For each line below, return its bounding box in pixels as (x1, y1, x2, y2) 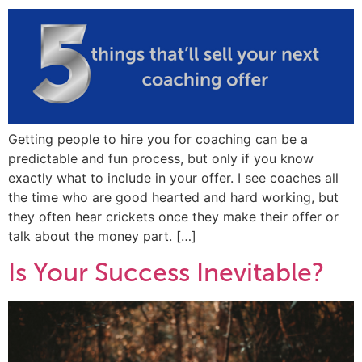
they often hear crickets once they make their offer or (8, 208, 339, 225)
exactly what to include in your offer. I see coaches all (8, 170, 339, 187)
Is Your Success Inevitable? (8, 257, 325, 288)
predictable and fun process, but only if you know (8, 150, 314, 167)
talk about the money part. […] (8, 228, 196, 245)
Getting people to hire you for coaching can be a (8, 131, 308, 148)
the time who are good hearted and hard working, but (8, 189, 339, 206)
